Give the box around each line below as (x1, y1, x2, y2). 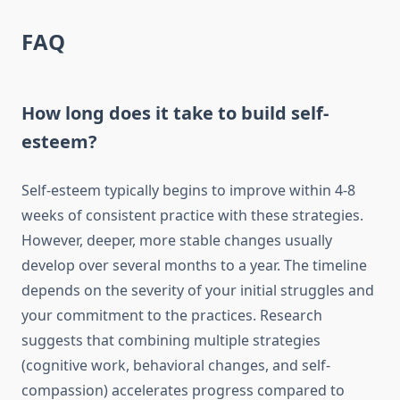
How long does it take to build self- (21, 101, 329, 126)
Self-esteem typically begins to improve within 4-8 (21, 180, 355, 201)
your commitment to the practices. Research (21, 305, 322, 326)
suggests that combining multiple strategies (21, 330, 321, 351)
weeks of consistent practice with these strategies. (21, 205, 363, 226)
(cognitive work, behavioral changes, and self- (21, 355, 330, 376)
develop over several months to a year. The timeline (21, 255, 367, 276)
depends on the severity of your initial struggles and (21, 280, 374, 301)
